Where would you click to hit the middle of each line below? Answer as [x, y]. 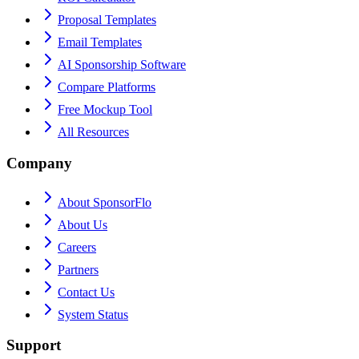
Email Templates [100, 42]
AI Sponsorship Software [122, 65]
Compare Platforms [107, 87]
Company [39, 163]
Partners [78, 269]
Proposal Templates [107, 20]
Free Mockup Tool [105, 110]
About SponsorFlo [105, 202]
